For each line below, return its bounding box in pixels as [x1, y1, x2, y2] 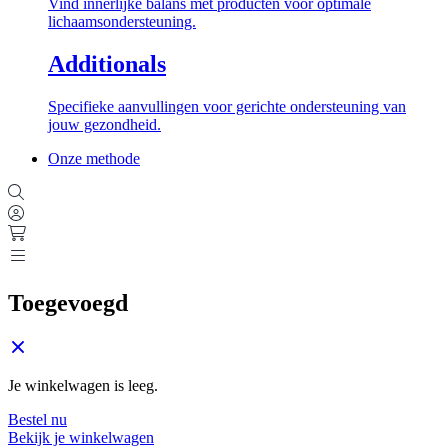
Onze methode [48, 149, 140, 167]
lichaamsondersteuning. [48, 12, 196, 30]
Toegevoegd [8, 289, 128, 316]
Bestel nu [8, 410, 67, 428]
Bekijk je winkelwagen [8, 428, 154, 446]
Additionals [48, 50, 166, 77]
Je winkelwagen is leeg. [8, 376, 158, 394]
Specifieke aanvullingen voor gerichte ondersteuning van [48, 97, 406, 115]
